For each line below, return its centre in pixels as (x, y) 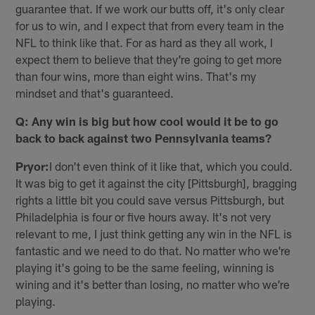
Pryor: (33, 166)
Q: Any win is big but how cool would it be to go (147, 121)
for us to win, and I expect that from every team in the (150, 26)
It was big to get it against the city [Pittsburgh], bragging (156, 183)
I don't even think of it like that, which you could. (171, 166)
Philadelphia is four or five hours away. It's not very (143, 217)
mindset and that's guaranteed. (95, 93)
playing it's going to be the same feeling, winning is (145, 268)
